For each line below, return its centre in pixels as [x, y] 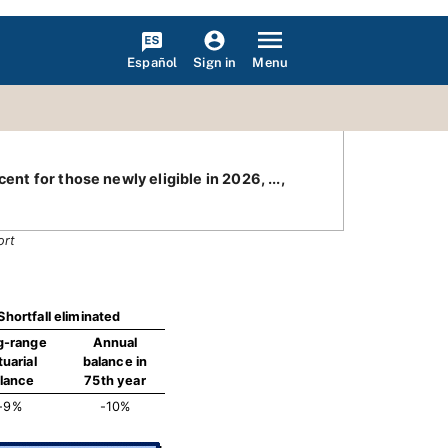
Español [152, 62]
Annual [115, 342]
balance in [115, 361]
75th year [115, 380]
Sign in [215, 62]
